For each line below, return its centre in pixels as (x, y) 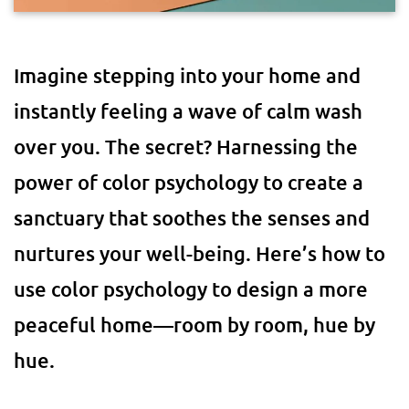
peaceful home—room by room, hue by (194, 325)
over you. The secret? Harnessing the (186, 147)
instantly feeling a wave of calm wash (188, 111)
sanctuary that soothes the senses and (192, 218)
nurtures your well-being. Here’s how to (199, 253)
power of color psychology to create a (189, 182)
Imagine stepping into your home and (187, 75)
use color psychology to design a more (191, 289)
